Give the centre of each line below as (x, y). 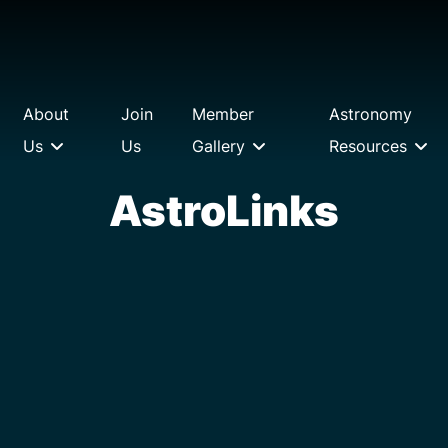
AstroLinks (224, 210)
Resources (368, 146)
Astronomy (371, 114)
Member (223, 114)
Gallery (219, 146)
